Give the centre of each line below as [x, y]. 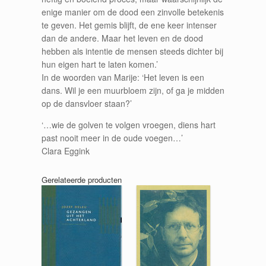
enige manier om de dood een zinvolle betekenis [133, 12]
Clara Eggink [66, 151]
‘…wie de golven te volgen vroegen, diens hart [129, 125]
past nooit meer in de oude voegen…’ [112, 138]
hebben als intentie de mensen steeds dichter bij [132, 51]
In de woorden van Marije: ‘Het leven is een [123, 77]
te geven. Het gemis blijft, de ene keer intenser [129, 25]
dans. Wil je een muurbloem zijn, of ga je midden [133, 91]
